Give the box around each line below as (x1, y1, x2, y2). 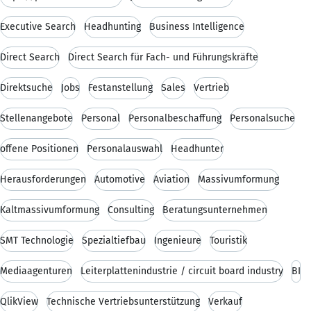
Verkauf (208, 295, 242, 308)
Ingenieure (154, 234, 201, 246)
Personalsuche (230, 112, 295, 124)
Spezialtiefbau (82, 234, 146, 246)
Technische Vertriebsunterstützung (47, 295, 200, 308)
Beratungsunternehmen (162, 203, 267, 216)
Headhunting (84, 20, 141, 33)
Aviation (153, 173, 190, 185)
